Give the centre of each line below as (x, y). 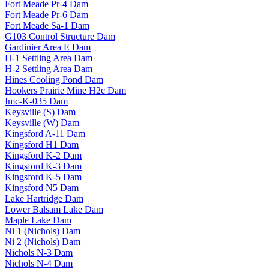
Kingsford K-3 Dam (43, 166)
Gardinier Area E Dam (48, 47)
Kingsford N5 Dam (42, 188)
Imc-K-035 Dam (36, 101)
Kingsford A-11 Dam (45, 134)
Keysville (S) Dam (40, 112)
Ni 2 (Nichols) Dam (43, 242)
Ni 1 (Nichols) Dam (43, 231)
